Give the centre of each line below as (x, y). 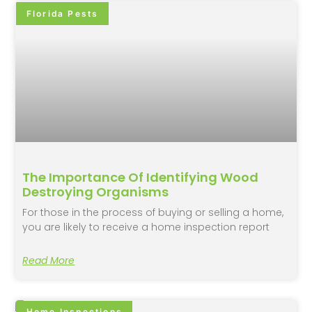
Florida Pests (62, 13)
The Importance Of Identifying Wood (141, 178)
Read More (49, 261)
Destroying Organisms (96, 192)
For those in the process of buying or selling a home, (153, 213)
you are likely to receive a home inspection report (146, 227)
